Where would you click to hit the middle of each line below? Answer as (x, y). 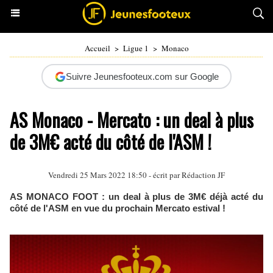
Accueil (97, 48)
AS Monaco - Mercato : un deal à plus (132, 120)
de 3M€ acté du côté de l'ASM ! (111, 142)
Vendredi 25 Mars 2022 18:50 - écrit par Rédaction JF (136, 175)
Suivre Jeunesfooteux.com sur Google (142, 76)
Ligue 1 (136, 48)
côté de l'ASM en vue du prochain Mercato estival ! (118, 208)
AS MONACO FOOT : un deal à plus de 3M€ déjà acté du (136, 197)
